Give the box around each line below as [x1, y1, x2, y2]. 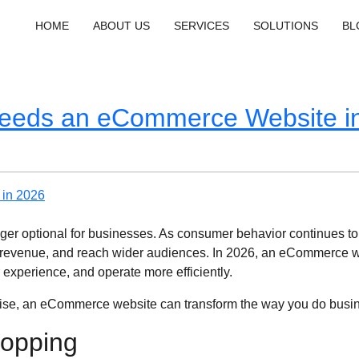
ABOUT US [93, 19, 151, 32]
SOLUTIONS [253, 19, 319, 32]
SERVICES [174, 19, 230, 32]
